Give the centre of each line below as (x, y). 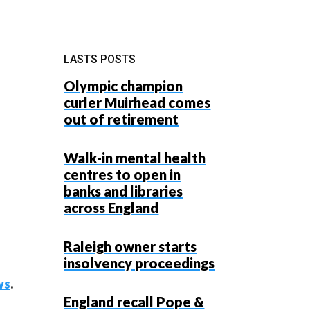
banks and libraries (124, 191)
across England (111, 208)
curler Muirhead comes (137, 102)
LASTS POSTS (100, 59)
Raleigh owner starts (130, 246)
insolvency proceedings (139, 263)
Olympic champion (124, 86)
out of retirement (121, 119)
